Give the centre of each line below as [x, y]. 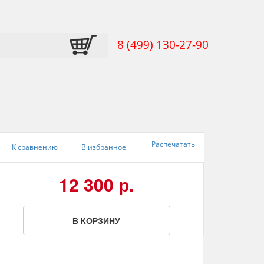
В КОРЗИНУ [96, 220]
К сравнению [34, 147]
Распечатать [173, 144]
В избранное [104, 147]
